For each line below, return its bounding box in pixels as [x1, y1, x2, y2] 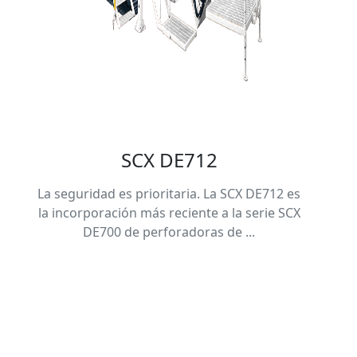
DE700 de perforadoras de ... [83, 222, 255, 241]
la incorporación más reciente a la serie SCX [37, 203, 300, 222]
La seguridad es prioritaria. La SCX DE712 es [37, 184, 300, 202]
